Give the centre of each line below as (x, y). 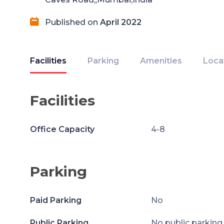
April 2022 (121, 22)
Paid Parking (56, 200)
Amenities (161, 61)
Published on (72, 22)
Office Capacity (62, 129)
